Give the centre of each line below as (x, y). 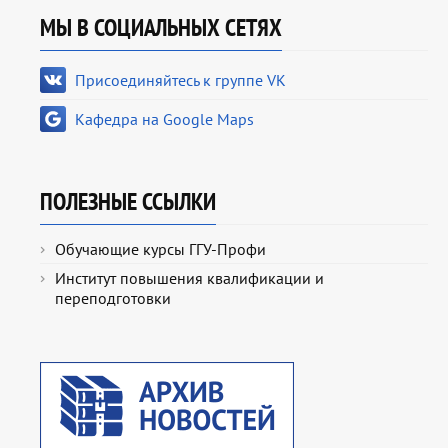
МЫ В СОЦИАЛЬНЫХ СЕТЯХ (161, 28)
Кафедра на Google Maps (164, 119)
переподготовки (113, 298)
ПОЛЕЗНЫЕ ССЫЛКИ (128, 202)
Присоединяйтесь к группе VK (180, 80)
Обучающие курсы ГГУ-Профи (160, 249)
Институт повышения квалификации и (189, 278)
